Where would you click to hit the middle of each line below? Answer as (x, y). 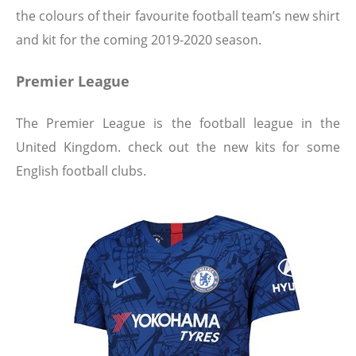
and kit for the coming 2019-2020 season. (139, 40)
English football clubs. (81, 171)
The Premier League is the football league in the (178, 124)
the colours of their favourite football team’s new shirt (178, 16)
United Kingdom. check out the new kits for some (178, 147)
